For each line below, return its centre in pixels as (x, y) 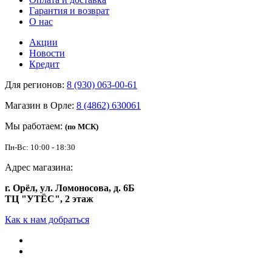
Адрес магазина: (39, 168)
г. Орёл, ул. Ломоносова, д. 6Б (70, 188)
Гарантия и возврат (69, 11)
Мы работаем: (35, 126)
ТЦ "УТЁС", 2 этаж (49, 199)
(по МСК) (82, 127)
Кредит (44, 64)
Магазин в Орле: (41, 106)
